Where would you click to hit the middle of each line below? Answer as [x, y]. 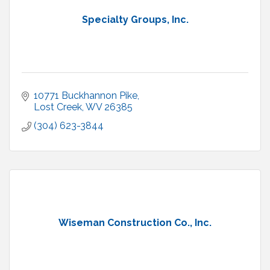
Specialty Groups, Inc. [135, 20]
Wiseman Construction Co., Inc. [135, 223]
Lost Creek [58, 107]
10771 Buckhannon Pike [86, 96]
